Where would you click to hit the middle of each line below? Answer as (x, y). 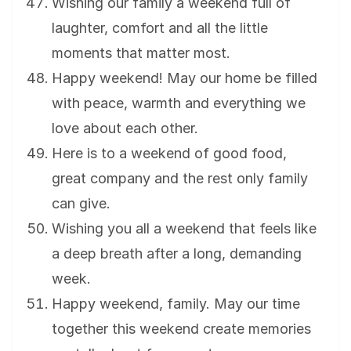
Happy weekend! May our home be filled (185, 78)
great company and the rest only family (180, 179)
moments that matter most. (141, 53)
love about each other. (125, 128)
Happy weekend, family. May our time (176, 304)
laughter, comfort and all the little (160, 28)
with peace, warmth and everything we (179, 103)
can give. (81, 204)
